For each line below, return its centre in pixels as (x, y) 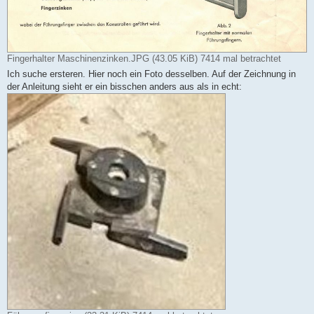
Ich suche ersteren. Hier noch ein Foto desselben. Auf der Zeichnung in (151, 74)
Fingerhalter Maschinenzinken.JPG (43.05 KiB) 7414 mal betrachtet (144, 59)
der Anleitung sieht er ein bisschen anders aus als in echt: (124, 87)
